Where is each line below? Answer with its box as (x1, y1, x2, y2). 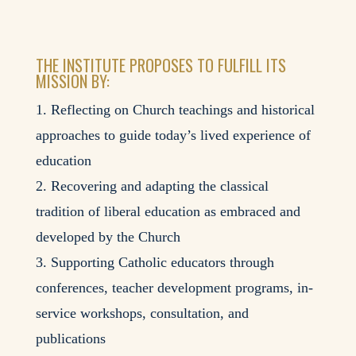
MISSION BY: (35, 68, 110, 93)
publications (35, 330, 106, 346)
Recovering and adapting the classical (50, 177, 269, 194)
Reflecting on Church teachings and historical (50, 101, 315, 118)
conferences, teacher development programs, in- (35, 279, 313, 296)
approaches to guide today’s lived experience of (35, 126, 311, 143)
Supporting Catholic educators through (50, 253, 274, 270)
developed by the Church (35, 228, 180, 245)
